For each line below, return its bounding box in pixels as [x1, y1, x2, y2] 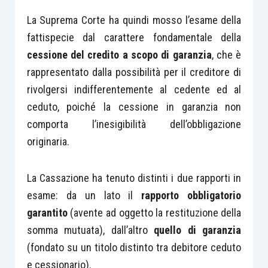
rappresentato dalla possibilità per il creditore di [26, 66, 242, 78]
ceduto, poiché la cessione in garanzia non [26, 100, 242, 113]
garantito [26, 206, 68, 219]
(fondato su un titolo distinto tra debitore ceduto [26, 240, 242, 254]
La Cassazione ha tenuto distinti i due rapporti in [26, 171, 242, 184]
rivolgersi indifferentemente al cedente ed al [26, 83, 242, 96]
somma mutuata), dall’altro [26, 223, 154, 236]
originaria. [26, 135, 69, 148]
